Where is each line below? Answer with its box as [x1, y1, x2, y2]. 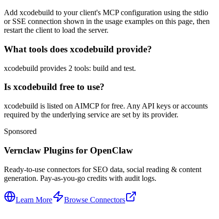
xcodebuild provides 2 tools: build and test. [4, 64, 136, 72]
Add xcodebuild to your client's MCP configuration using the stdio [4, 8, 208, 17]
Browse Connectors [64, 195, 125, 204]
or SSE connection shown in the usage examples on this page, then [4, 17, 210, 26]
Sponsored [4, 127, 37, 136]
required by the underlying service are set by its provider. [4, 110, 178, 119]
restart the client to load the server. [4, 26, 109, 35]
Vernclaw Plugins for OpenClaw [4, 145, 133, 155]
